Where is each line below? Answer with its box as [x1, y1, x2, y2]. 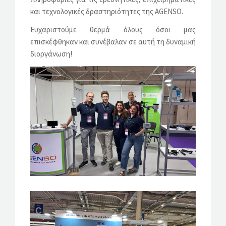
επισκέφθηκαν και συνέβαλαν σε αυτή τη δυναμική [30, 36, 196, 46]
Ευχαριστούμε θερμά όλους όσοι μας [30, 24, 196, 34]
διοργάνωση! [30, 48, 72, 59]
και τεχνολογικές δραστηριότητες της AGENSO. [30, 6, 183, 16]
